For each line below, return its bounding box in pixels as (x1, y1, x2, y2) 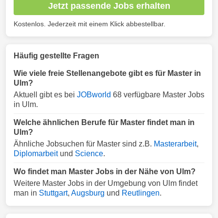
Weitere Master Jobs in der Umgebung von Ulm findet (14, 179, 198, 187)
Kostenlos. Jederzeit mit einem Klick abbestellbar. (14, 20, 165, 28)
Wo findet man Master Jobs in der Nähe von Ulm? (14, 167, 196, 176)
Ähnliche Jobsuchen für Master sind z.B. (14, 140, 154, 148)
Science (75, 149, 103, 158)
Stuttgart (39, 189, 68, 197)
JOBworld (77, 91, 111, 99)
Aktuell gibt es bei (14, 91, 77, 99)
